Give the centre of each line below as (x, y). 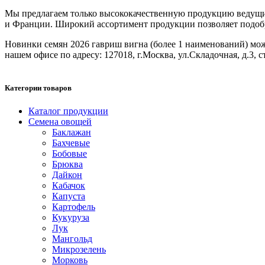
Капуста (69, 196)
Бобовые (70, 153)
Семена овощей (60, 121)
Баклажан (72, 132)
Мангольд (72, 238)
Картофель (74, 206)
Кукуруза (71, 217)
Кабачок (69, 185)
